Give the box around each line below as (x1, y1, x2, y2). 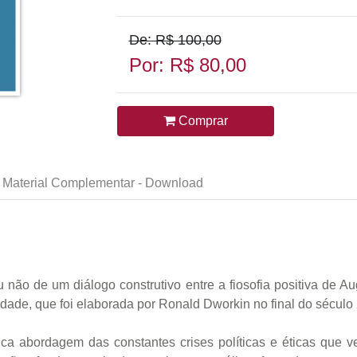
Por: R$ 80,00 (128, 54, 246, 76)
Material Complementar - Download (2, 176, 203, 190)
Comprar (175, 114, 228, 127)
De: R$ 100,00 (128, 32, 222, 48)
